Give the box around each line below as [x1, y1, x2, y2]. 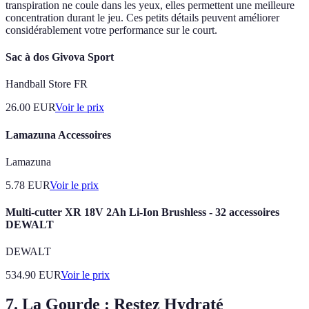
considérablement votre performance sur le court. [6, 23, 217, 36]
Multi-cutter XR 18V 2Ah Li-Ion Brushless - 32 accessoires [6, 206, 279, 219]
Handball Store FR [6, 78, 88, 90]
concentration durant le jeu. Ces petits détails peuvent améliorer [6, 11, 279, 23]
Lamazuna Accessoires [6, 128, 111, 141]
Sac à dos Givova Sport [6, 51, 114, 63]
